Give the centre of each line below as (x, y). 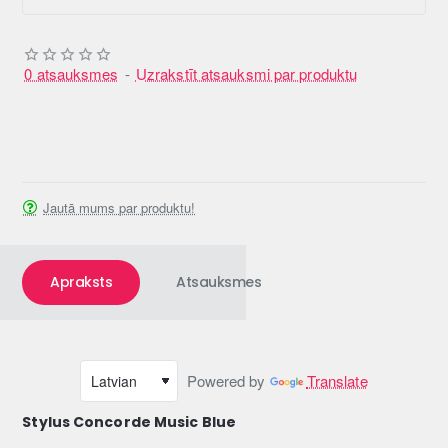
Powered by (224, 381)
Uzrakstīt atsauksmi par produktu (246, 74)
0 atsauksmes (71, 74)
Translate (337, 381)
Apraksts (81, 282)
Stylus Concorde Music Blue (129, 422)
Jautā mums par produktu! (119, 207)
